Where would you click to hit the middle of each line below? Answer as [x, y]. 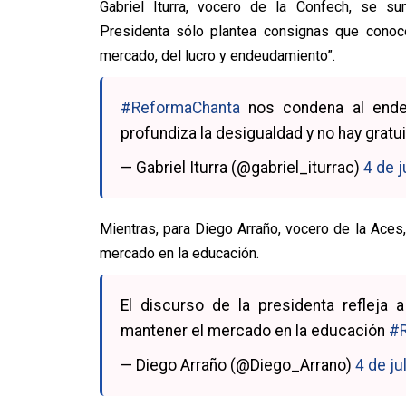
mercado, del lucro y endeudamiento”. [217, 56]
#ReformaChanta [180, 108]
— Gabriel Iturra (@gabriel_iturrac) [242, 168]
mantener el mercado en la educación [254, 331]
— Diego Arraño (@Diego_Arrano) [237, 365]
